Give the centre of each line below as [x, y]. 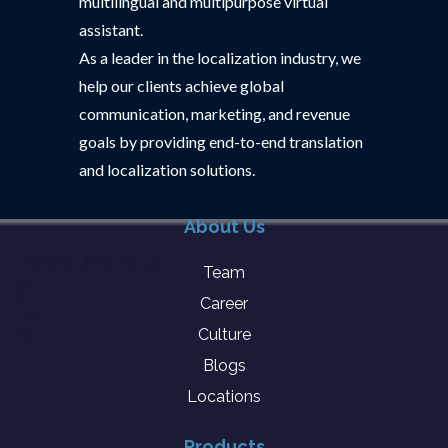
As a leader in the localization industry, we [220, 57]
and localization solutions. [167, 169]
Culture [224, 334]
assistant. [111, 29]
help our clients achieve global [181, 85]
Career [224, 303]
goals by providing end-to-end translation [221, 141]
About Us [224, 226]
